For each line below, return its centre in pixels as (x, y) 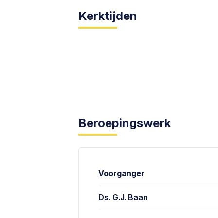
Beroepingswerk (125, 123)
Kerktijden (108, 16)
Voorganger (122, 173)
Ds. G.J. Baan (123, 197)
